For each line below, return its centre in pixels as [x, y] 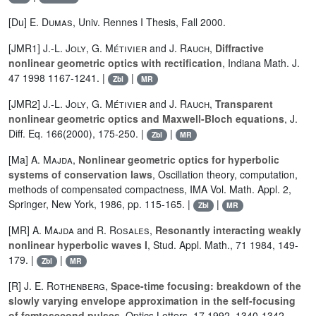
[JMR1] [26, 48]
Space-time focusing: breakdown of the [206, 286]
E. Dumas [51, 22]
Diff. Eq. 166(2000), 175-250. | [78, 134]
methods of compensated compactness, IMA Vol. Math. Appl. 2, [150, 189]
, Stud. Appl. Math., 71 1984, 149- [223, 245]
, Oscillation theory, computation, [225, 175]
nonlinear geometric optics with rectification [115, 63]
